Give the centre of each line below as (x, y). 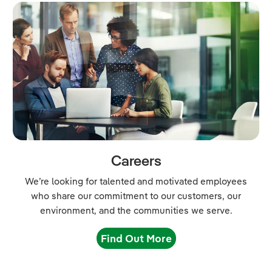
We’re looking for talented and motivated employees (136, 181)
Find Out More (136, 238)
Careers (136, 160)
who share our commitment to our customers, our (136, 195)
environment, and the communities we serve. (136, 210)
